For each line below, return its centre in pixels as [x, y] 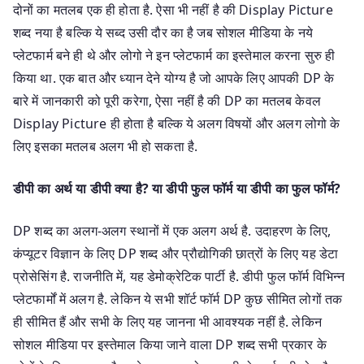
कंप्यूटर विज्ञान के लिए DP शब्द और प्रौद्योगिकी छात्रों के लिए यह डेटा [176, 253]
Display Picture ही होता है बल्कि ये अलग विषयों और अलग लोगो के [177, 123]
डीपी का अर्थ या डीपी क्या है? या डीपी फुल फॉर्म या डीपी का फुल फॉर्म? [177, 188]
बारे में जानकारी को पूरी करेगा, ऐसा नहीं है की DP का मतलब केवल [167, 100]
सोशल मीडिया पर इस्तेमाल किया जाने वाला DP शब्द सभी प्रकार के [170, 344]
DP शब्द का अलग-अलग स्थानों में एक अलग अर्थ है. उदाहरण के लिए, [172, 230]
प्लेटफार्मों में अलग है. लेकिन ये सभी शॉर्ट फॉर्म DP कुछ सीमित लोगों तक [178, 299]
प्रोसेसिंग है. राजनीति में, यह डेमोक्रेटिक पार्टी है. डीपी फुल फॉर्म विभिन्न [179, 276]
